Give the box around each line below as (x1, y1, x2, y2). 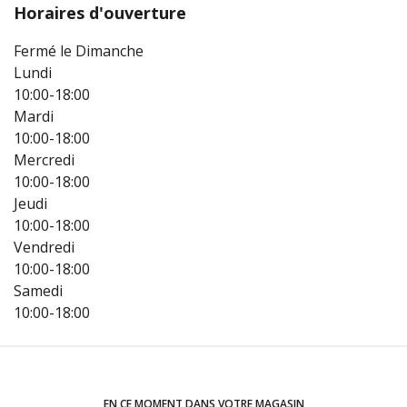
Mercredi (14, 150, 74, 171)
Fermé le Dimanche (14, 41, 144, 62)
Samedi (14, 281, 63, 302)
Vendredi (14, 237, 74, 258)
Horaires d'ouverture (14, 2, 186, 25)
